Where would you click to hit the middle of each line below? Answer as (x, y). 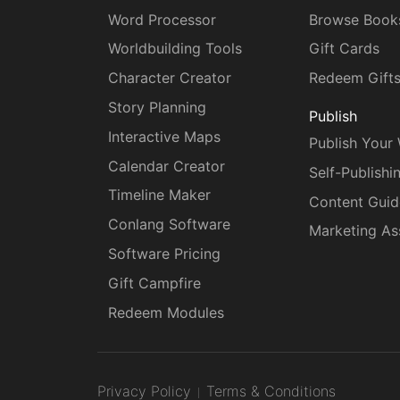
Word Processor (162, 19)
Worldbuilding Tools (175, 49)
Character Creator (170, 78)
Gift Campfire (154, 283)
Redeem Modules (166, 312)
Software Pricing (164, 253)
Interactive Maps (164, 136)
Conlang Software (169, 225)
